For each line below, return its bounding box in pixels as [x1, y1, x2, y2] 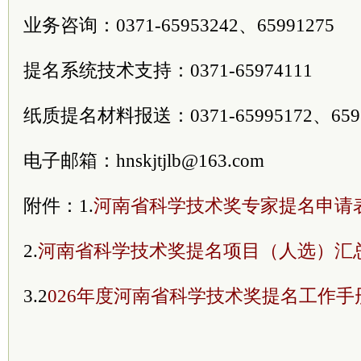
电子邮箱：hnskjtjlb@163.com [23, 150, 264, 171]
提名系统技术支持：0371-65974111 [23, 60, 313, 81]
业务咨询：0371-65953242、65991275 [23, 15, 334, 35]
